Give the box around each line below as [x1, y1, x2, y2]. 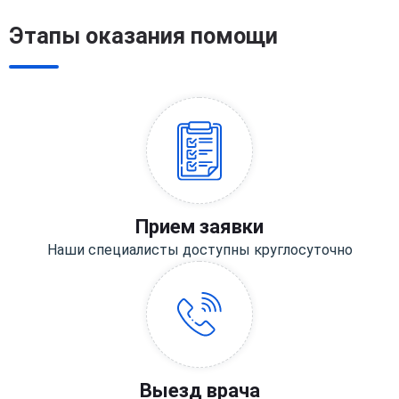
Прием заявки [135, 216, 264, 239]
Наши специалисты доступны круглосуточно [46, 241, 353, 259]
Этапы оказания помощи [9, 23, 278, 50]
